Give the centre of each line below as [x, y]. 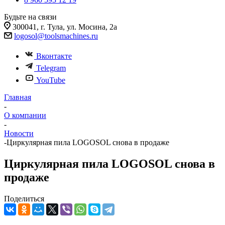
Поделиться [24, 198]
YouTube [51, 80]
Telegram [51, 68]
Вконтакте [54, 56]
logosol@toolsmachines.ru [56, 36]
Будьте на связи [30, 17]
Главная [18, 97]
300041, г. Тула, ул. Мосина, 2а [65, 27]
